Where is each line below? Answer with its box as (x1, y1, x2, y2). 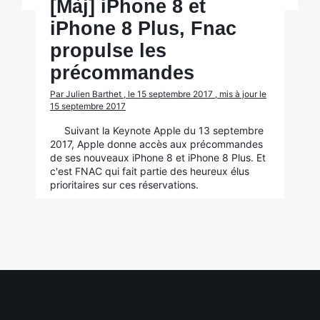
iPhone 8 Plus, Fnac (49, 18, 236, 39)
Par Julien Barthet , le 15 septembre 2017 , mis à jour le (49, 89, 266, 99)
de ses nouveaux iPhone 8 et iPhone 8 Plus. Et (49, 151, 266, 164)
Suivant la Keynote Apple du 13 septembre (64, 124, 264, 136)
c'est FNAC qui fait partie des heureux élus (49, 165, 249, 177)
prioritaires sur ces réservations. (49, 179, 199, 191)
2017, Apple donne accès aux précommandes (49, 138, 263, 150)
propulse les (49, 40, 166, 61)
